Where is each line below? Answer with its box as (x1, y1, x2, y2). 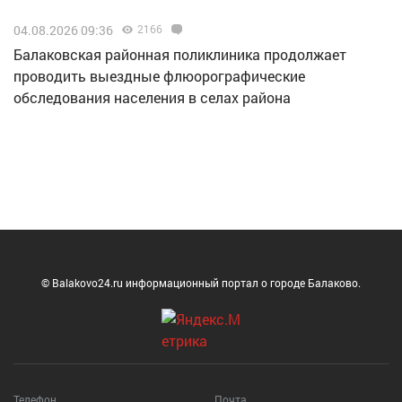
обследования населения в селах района (13, 87, 291, 107)
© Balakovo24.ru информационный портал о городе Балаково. (41, 275, 361, 290)
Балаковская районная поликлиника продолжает (13, 44, 346, 64)
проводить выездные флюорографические (13, 66, 305, 85)
